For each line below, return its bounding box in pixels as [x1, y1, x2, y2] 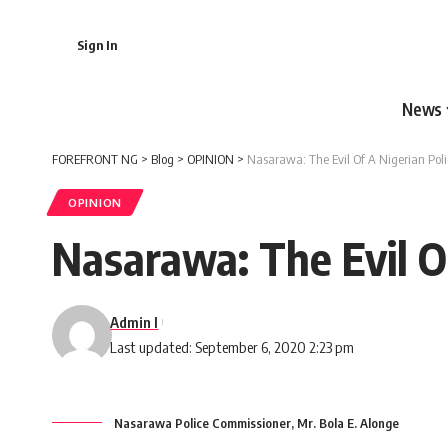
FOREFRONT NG [52, 150, 138, 167]
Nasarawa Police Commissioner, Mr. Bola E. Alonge [114, 414, 399, 431]
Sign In [77, 36, 117, 53]
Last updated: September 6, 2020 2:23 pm [110, 337, 355, 356]
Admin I [110, 312, 159, 331]
